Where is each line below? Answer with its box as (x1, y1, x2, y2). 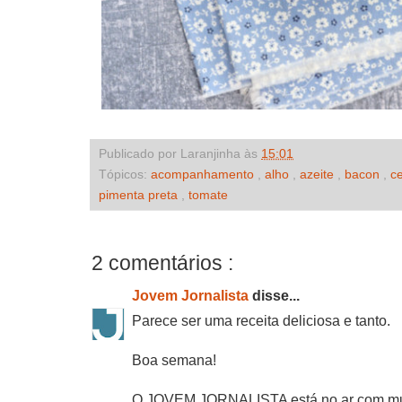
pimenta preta (99, 187, 181, 202)
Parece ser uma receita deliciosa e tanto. (132, 312, 390, 328)
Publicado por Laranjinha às (99, 145, 261, 161)
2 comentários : (92, 250, 233, 275)
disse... (252, 287, 300, 303)
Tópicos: (99, 166, 151, 181)
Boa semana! (132, 352, 216, 368)
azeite (300, 166, 337, 181)
